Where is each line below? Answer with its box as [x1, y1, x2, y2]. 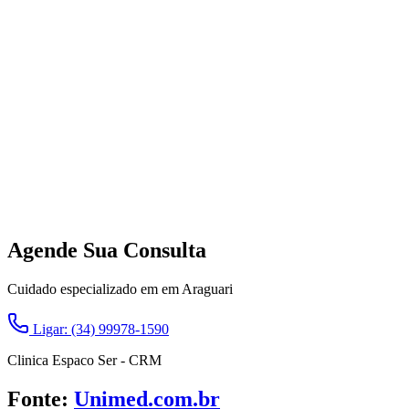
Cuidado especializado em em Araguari [7, 280, 233, 297]
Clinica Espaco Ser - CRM [7, 351, 162, 368]
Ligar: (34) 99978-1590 [29, 320, 169, 337]
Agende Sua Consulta [7, 238, 206, 263]
